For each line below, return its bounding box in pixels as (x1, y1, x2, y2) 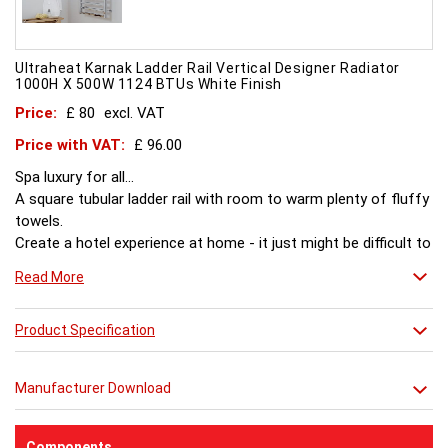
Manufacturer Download (15, 380, 171, 397)
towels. (15, 212, 63, 231)
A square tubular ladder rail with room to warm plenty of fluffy (15, 190, 429, 209)
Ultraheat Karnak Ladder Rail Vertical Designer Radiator (15, 60, 401, 77)
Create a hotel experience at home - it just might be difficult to (15, 234, 431, 253)
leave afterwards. (15, 256, 130, 275)
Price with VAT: (15, 136, 129, 155)
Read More (15, 269, 84, 286)
